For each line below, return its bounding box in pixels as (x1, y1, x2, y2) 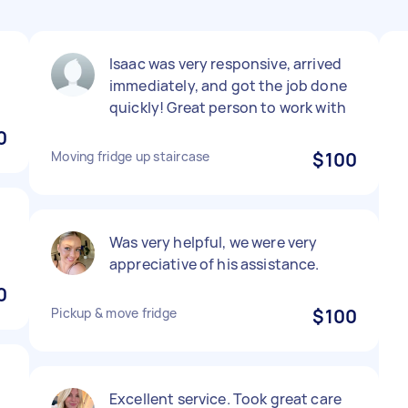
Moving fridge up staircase (51, 148, 210, 165)
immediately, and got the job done (109, 76, 347, 96)
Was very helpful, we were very (109, 232, 318, 252)
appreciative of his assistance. (109, 254, 320, 274)
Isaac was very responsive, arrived (109, 54, 342, 74)
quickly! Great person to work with (109, 97, 347, 117)
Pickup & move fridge (51, 304, 177, 321)
